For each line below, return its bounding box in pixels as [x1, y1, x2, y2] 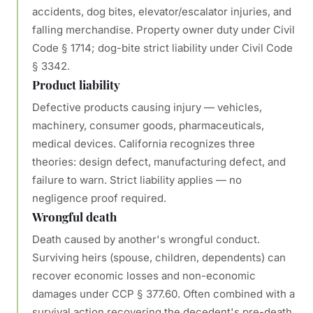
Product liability [32, 77, 120, 92]
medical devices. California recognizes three [32, 137, 255, 150]
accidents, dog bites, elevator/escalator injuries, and [32, 5, 291, 18]
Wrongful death [32, 209, 117, 224]
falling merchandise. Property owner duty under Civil [32, 23, 295, 36]
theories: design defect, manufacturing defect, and [32, 155, 286, 168]
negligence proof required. [32, 191, 166, 205]
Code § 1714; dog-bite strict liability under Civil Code [32, 41, 293, 54]
